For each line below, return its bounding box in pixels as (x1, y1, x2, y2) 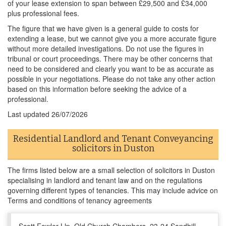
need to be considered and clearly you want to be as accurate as (8, 64, 214, 74)
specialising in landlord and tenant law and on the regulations (8, 175, 202, 185)
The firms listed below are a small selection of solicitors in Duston (8, 165, 215, 175)
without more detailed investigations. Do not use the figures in (8, 43, 204, 53)
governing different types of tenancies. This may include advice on (8, 185, 218, 195)
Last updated (8, 109, 51, 119)
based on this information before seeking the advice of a (8, 84, 187, 94)
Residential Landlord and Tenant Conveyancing (13, 133, 213, 144)
